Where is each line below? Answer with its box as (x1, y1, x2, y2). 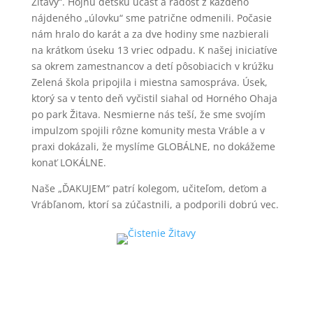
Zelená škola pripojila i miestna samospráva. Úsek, (31, 75, 268, 89)
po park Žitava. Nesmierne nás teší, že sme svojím (31, 107, 265, 121)
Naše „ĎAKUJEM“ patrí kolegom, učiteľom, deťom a (31, 181, 267, 195)
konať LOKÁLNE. (31, 155, 106, 169)
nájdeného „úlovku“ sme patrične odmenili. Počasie (31, 10, 272, 24)
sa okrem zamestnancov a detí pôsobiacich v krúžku (31, 59, 274, 73)
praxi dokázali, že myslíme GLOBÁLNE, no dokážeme (31, 139, 275, 153)
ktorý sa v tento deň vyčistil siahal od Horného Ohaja (31, 91, 277, 105)
